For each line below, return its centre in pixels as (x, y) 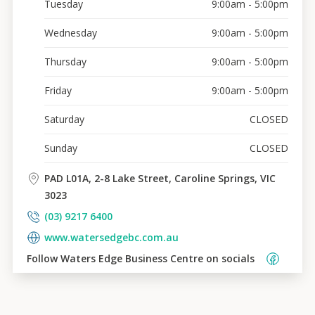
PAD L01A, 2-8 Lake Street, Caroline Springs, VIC (160, 179)
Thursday (65, 62)
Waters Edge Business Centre (131, 259)
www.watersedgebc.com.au (111, 238)
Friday (58, 91)
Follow (43, 259)
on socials (234, 259)
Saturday (64, 120)
